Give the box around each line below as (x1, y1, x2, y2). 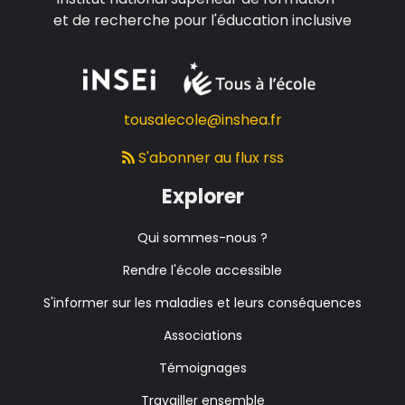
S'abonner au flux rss (134, 147, 284, 169)
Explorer (161, 183, 244, 212)
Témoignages (158, 359, 247, 378)
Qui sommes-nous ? (137, 229, 268, 248)
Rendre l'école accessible (123, 261, 282, 280)
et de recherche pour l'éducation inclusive (53, 10, 352, 32)
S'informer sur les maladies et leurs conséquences (43, 294, 362, 313)
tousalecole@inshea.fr (123, 109, 282, 131)
